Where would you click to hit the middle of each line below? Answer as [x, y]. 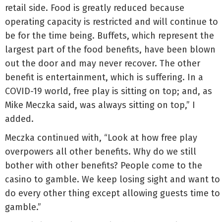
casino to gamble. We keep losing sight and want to [112, 179]
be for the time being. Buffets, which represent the [110, 36]
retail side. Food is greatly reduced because [95, 8]
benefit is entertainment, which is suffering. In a [104, 77]
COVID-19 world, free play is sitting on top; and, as [109, 91]
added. [19, 119]
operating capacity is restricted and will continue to [111, 22]
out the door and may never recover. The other [103, 63]
